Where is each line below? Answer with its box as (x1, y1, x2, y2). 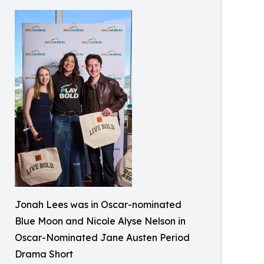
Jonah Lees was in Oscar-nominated (15, 199, 181, 210)
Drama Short (15, 248, 73, 260)
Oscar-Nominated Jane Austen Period (15, 232, 190, 243)
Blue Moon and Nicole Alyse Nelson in (15, 215, 186, 227)
